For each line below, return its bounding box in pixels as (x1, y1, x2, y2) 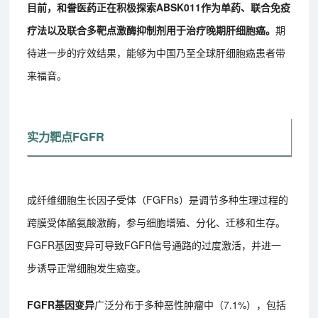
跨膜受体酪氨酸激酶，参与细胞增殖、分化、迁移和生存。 (27, 214, 286, 229)
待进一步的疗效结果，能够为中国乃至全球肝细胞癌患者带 (27, 45, 286, 60)
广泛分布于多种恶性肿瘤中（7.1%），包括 (94, 297, 287, 312)
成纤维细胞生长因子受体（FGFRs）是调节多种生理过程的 (27, 192, 289, 207)
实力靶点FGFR (27, 128, 105, 145)
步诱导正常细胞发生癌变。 (27, 260, 147, 275)
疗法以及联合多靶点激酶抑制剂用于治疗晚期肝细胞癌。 (27, 22, 276, 37)
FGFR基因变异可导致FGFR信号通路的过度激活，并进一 (27, 237, 282, 252)
